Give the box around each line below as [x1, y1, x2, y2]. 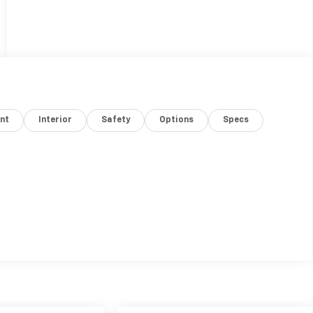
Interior [38, 115, 73, 124]
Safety [101, 115, 131, 124]
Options [159, 115, 194, 124]
